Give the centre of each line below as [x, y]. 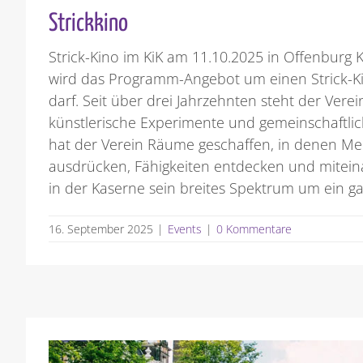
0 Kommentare [254, 228]
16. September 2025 [101, 228]
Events [185, 228]
